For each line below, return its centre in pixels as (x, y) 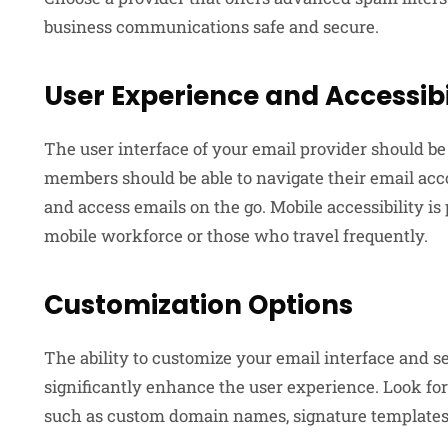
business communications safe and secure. (211, 26)
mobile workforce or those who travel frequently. (236, 235)
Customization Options (198, 304)
